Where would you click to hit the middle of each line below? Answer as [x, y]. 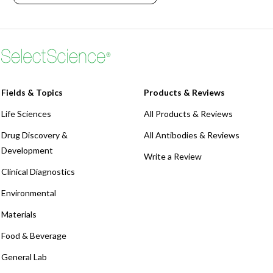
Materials [19, 214]
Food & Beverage [34, 236]
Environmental [29, 193]
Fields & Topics [32, 93]
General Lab [24, 257]
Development [27, 151]
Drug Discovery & [34, 135]
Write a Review [173, 157]
